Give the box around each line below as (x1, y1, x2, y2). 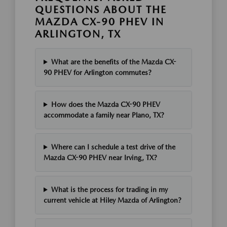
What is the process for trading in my (51, 185, 168, 194)
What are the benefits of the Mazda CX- (51, 58, 176, 66)
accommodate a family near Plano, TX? (44, 111, 164, 119)
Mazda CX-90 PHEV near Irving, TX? (44, 154, 157, 162)
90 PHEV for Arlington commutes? (44, 68, 152, 77)
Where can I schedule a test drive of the (51, 143, 175, 151)
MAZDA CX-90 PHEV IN (35, 16, 164, 28)
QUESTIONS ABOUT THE (35, 4, 167, 16)
